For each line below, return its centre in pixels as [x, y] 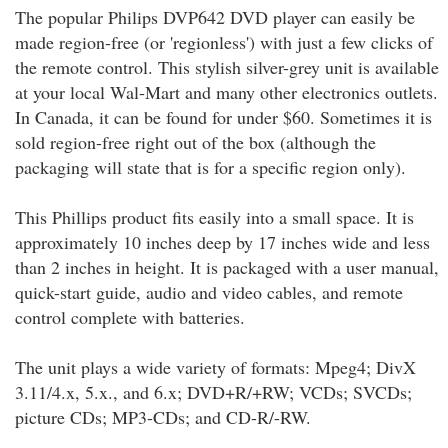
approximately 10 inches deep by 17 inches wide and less [222, 242]
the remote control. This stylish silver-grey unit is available [227, 67]
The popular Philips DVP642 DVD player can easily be [215, 17]
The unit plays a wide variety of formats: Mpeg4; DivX [215, 367]
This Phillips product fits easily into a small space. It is [214, 217]
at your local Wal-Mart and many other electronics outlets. [226, 92]
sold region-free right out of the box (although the [195, 142]
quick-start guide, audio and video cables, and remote [209, 292]
